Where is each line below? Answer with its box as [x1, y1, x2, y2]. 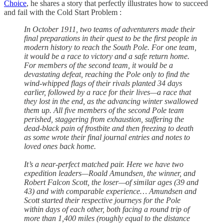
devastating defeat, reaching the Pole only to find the [24, 70, 189, 79]
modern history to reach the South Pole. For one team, [24, 43, 196, 52]
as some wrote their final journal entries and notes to [24, 133, 190, 142]
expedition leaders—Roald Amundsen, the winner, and [24, 169, 195, 178]
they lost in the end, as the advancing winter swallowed [24, 97, 198, 106]
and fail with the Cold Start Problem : [4, 8, 121, 17]
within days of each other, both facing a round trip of [24, 205, 189, 214]
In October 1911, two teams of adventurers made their [24, 25, 195, 34]
